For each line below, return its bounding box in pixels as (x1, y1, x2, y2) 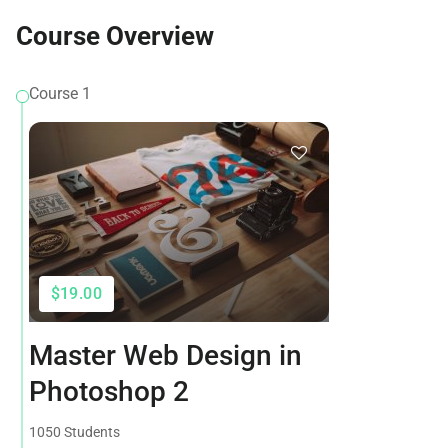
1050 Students (28, 424, 120, 440)
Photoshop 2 (28, 375, 189, 408)
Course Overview (16, 21, 214, 51)
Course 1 (28, 84, 91, 103)
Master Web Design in (28, 339, 302, 372)
